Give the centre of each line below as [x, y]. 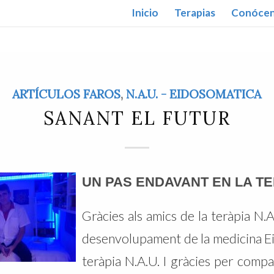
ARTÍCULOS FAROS [67, 94]
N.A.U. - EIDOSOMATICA [194, 94]
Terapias [195, 13]
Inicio [145, 13]
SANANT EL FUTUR [137, 118]
